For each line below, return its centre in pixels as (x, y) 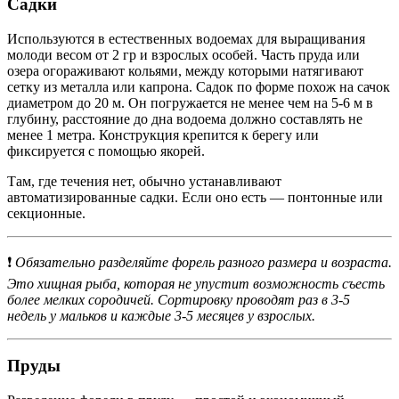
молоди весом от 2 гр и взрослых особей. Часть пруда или (183, 54)
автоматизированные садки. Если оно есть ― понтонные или (195, 197)
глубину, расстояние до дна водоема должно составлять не (185, 118)
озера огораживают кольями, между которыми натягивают (185, 70)
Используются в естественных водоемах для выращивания (186, 38)
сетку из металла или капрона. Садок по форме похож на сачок (199, 86)
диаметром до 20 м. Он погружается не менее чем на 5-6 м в (190, 102)
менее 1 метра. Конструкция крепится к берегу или (163, 134)
